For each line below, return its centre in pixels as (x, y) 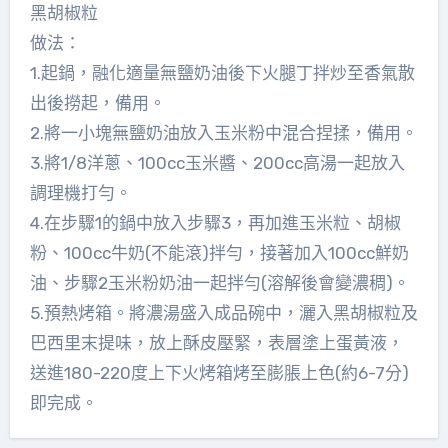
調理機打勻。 (80, 192)
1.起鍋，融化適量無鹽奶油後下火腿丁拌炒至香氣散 (222, 72)
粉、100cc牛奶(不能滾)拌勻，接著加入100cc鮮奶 (219, 252)
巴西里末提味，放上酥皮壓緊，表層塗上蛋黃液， (216, 342)
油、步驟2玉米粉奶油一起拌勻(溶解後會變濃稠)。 (219, 282)
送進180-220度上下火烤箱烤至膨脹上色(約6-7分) (219, 372)
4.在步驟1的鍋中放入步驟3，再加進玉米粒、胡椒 (215, 222)
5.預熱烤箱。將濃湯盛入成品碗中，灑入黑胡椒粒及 (223, 312)
